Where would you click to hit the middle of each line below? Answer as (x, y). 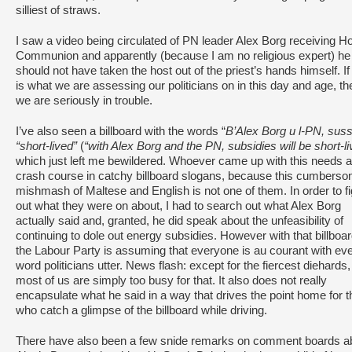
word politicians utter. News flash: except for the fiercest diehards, (183, 266)
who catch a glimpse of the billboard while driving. (141, 310)
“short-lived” (46, 146)
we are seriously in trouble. (84, 101)
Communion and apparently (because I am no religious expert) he (183, 56)
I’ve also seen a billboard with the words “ (121, 131)
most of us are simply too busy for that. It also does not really (171, 280)
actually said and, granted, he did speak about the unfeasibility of (180, 221)
